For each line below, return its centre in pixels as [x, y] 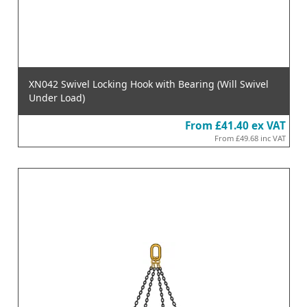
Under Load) [57, 97]
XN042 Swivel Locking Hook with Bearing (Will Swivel [148, 84]
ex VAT [268, 125]
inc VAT [273, 138]
